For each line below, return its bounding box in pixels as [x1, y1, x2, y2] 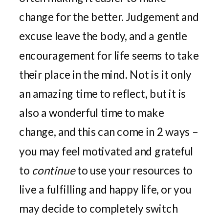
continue [32, 163, 75, 177]
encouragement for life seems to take [19, 48, 199, 62]
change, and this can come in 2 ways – [19, 125, 198, 138]
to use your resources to [75, 163, 193, 177]
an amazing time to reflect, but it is [19, 87, 186, 100]
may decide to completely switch [19, 202, 178, 215]
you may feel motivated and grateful [19, 144, 194, 158]
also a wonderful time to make [19, 106, 164, 119]
